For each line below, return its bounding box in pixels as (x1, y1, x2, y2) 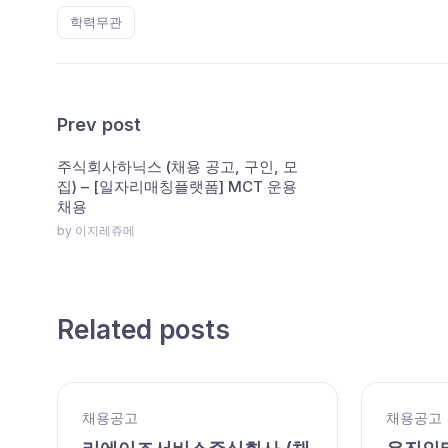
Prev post (57, 114, 141, 136)
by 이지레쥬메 (57, 223, 135, 239)
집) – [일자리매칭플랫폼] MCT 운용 (57, 177, 297, 197)
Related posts (57, 314, 230, 346)
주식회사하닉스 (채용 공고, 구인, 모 (57, 157, 298, 177)
